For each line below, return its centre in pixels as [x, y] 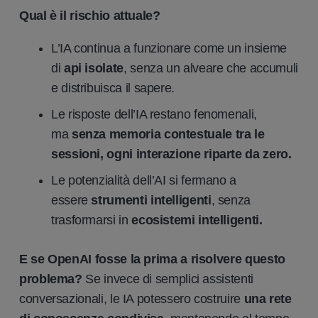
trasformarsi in [90, 220]
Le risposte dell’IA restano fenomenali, [154, 114]
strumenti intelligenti [151, 200]
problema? [51, 279]
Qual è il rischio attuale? [90, 15]
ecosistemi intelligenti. [197, 220]
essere [70, 200]
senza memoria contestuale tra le [168, 134]
